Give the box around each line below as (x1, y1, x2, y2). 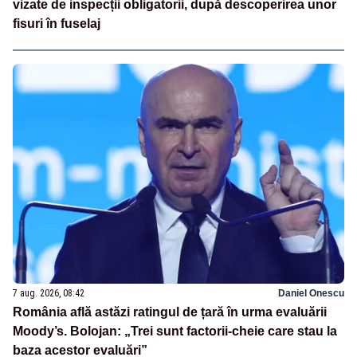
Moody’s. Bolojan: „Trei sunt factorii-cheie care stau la (13, 324, 337, 339)
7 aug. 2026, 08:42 (13, 288, 84, 300)
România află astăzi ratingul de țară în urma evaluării (13, 305, 327, 320)
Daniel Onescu (278, 288, 344, 300)
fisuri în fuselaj (13, 16, 100, 30)
